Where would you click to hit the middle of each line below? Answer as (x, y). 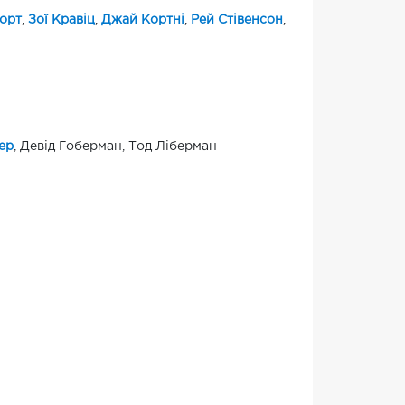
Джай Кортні (142, 20)
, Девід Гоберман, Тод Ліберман (115, 147)
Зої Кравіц (61, 20)
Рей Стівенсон (236, 20)
